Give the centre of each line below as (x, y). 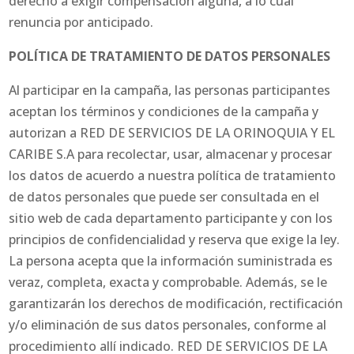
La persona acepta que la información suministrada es (171, 261)
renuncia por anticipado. (81, 23)
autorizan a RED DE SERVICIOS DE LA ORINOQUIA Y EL (172, 133)
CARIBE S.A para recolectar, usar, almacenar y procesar (171, 154)
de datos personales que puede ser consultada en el (164, 197)
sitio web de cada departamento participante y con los (171, 218)
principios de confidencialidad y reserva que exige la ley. (175, 240)
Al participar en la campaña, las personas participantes (170, 90)
